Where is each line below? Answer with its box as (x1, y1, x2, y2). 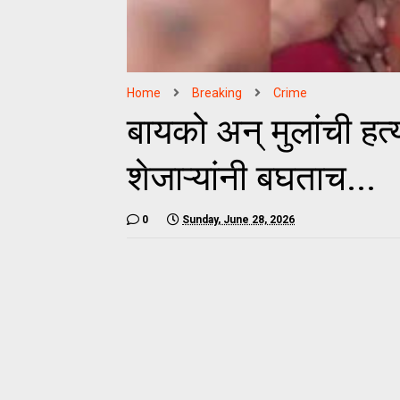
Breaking (192, 85, 242, 100)
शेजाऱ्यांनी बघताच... (127, 156, 376, 199)
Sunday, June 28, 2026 (182, 212, 295, 226)
